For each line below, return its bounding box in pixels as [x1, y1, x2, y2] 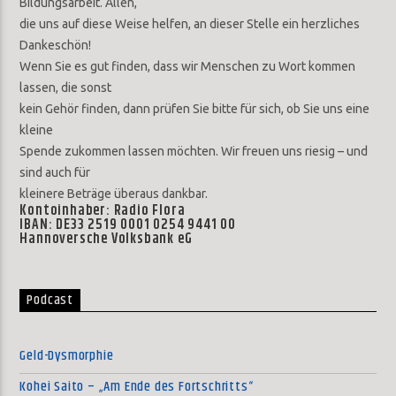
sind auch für [19, 165, 91, 180]
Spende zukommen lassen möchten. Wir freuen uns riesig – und [19, 144, 369, 159]
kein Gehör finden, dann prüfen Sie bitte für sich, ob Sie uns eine [19, 102, 370, 117]
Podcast [27, 289, 74, 312]
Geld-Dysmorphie [19, 344, 114, 367]
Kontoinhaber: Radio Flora [19, 200, 186, 223]
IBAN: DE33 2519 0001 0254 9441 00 [19, 214, 236, 237]
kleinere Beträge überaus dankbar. [19, 187, 209, 202]
